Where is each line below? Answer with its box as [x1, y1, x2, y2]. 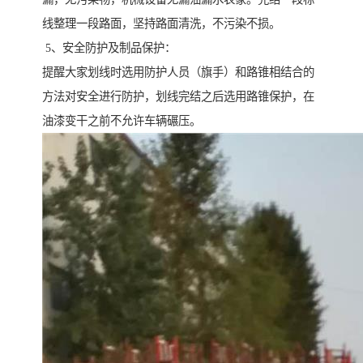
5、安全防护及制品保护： [42, 41, 176, 55]
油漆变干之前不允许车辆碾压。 [42, 114, 201, 128]
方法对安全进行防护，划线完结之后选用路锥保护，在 [42, 90, 314, 104]
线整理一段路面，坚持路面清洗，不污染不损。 [42, 17, 280, 31]
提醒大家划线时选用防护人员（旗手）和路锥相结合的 [42, 66, 314, 79]
